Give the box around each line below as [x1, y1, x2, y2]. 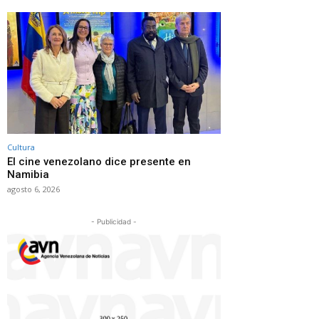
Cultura [7, 141, 35, 152]
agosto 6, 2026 [7, 183, 60, 194]
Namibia [7, 167, 49, 181]
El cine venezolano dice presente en [7, 155, 191, 168]
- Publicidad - [91, 216, 137, 226]
